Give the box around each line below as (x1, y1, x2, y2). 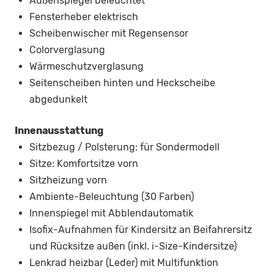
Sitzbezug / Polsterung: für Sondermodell (29, 141, 220, 154)
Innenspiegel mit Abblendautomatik (29, 207, 193, 220)
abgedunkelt (29, 94, 87, 106)
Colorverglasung (29, 44, 105, 56)
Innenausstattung (15, 125, 103, 137)
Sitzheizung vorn (29, 174, 107, 187)
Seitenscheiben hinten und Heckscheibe (29, 77, 215, 89)
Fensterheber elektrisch (29, 11, 138, 23)
